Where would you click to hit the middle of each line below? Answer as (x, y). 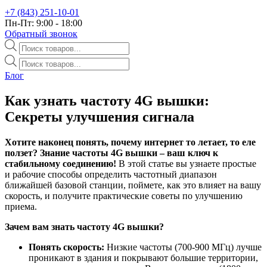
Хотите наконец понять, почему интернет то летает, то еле (130, 142)
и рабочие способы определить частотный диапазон (111, 174)
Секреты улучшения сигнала (100, 117)
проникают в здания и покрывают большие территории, (143, 257)
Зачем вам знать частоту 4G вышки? (84, 226)
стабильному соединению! (60, 163)
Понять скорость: (66, 247)
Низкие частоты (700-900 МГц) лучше (183, 247)
